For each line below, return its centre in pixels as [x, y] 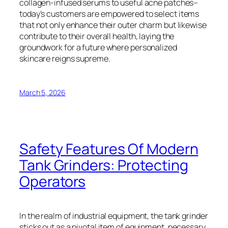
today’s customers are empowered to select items [109, 13]
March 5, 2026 [42, 92]
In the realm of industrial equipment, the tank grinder [114, 216]
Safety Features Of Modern [109, 149]
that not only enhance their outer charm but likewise [113, 25]
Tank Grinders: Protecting [104, 165]
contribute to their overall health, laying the [97, 36]
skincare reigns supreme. [65, 58]
